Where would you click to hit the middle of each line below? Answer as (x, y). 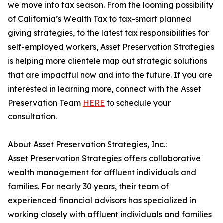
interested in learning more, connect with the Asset (105, 89)
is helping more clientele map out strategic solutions (108, 61)
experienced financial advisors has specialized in (102, 200)
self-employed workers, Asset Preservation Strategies (111, 47)
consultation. (32, 117)
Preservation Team (45, 103)
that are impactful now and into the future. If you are (110, 75)
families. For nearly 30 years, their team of (88, 186)
